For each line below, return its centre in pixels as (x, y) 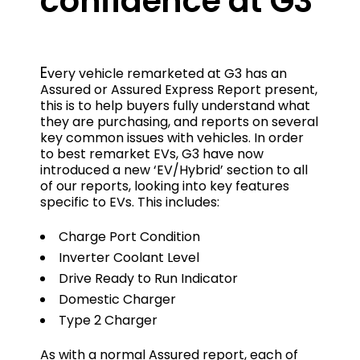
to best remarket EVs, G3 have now (152, 154)
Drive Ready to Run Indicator (148, 279)
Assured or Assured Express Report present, (179, 90)
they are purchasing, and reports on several (179, 122)
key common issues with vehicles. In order (172, 138)
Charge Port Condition (129, 237)
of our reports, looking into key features (165, 186)
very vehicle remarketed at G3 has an (167, 74)
